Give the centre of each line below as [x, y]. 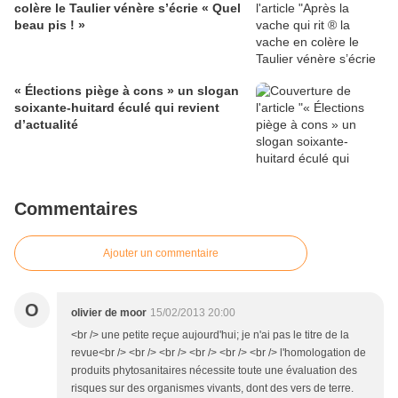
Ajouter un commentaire [161, 254]
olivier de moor [109, 313]
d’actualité [46, 125]
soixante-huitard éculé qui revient [117, 108]
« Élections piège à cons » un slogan [127, 91]
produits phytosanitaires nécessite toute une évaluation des [214, 371]
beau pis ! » [50, 25]
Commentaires [76, 209]
